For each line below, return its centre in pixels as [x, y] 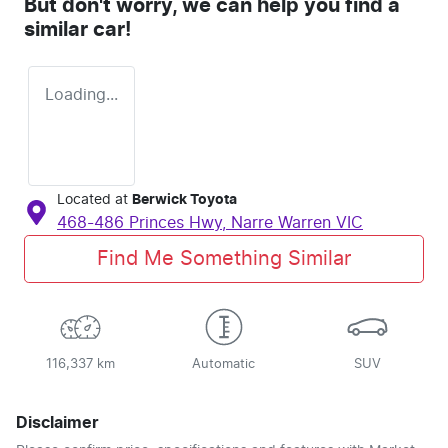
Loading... [81, 95]
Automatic [224, 365]
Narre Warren [281, 223]
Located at [92, 200]
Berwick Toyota [184, 200]
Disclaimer [57, 423]
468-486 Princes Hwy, [144, 223]
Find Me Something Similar [224, 259]
